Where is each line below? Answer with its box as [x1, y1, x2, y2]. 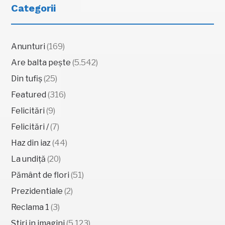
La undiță [11, 154, 46, 164]
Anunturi [11, 41, 46, 51]
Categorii [11, 2, 56, 14]
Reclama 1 [11, 202, 50, 212]
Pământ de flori [11, 170, 70, 180]
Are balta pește [11, 57, 71, 67]
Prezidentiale [11, 186, 63, 196]
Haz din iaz [11, 138, 51, 148]
